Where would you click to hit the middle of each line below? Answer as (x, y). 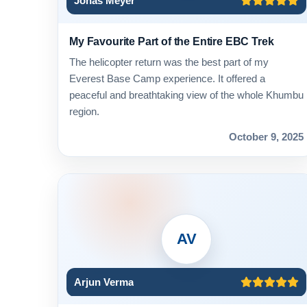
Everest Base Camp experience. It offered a (167, 79)
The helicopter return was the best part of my (169, 62)
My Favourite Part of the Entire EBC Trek (172, 41)
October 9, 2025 (266, 137)
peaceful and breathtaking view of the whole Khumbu (186, 95)
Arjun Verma (103, 282)
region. (84, 112)
